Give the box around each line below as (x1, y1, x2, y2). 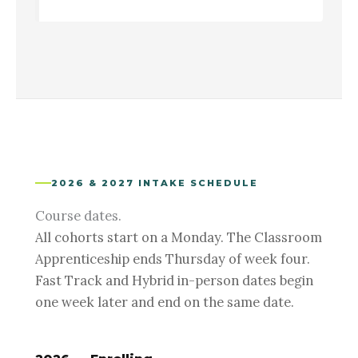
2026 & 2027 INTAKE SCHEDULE (51, 177, 259, 189)
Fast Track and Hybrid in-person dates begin (35, 271, 313, 288)
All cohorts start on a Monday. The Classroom (35, 228, 322, 245)
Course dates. (35, 206, 121, 224)
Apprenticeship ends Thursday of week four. (35, 249, 310, 267)
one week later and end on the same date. (35, 292, 294, 310)
